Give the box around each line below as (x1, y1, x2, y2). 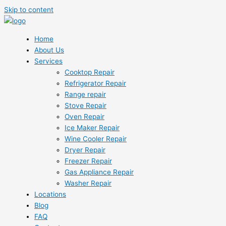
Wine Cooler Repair (65, 134, 127, 143)
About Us (34, 45, 64, 54)
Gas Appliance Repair (65, 167, 134, 176)
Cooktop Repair (65, 68, 115, 76)
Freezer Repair (65, 156, 112, 165)
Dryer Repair (65, 145, 105, 154)
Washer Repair (65, 179, 111, 187)
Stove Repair (65, 101, 106, 109)
